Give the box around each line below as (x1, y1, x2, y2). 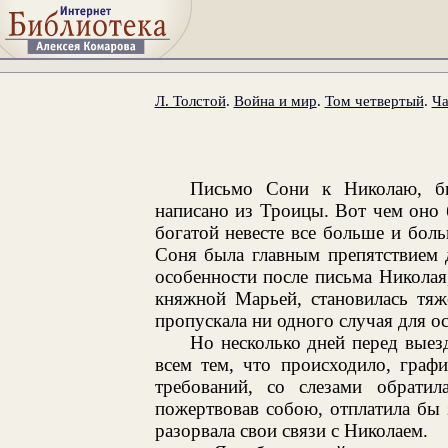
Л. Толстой (154, 91, 226, 109)
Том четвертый (324, 91, 424, 109)
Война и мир (233, 91, 317, 109)
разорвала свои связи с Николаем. (154, 419, 428, 441)
